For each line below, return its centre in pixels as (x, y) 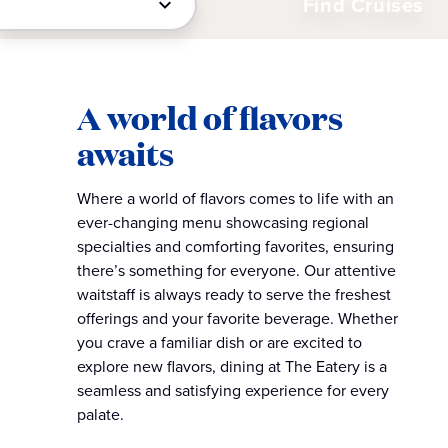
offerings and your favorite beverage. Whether (238, 318)
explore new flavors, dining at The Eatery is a (232, 366)
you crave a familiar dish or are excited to (220, 342)
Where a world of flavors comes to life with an (236, 198)
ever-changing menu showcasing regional (223, 222)
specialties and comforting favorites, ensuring (236, 246)
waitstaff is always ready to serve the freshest (234, 294)
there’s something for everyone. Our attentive (237, 270)
